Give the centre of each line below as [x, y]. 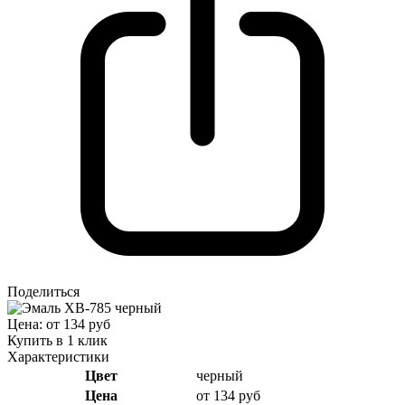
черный [220, 375]
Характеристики [58, 356]
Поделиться [43, 291]
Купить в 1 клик [57, 340]
